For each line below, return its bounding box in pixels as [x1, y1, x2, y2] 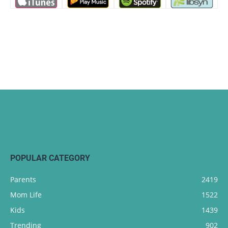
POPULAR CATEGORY [10, 153, 90, 163]
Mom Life [10, 189, 42, 199]
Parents [10, 174, 36, 184]
